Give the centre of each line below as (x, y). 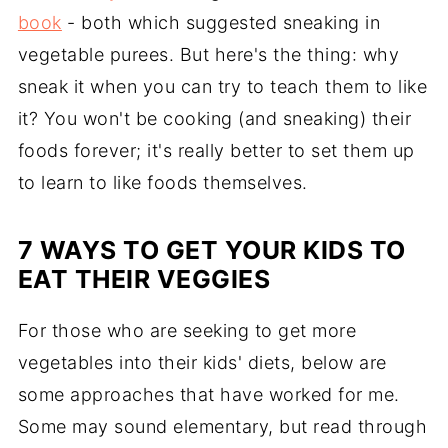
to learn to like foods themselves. (162, 182)
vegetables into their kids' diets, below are (202, 362)
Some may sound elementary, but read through (222, 426)
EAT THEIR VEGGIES (144, 279)
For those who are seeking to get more (187, 330)
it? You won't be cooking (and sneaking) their (214, 118)
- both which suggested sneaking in (221, 22)
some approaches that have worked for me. (208, 394)
